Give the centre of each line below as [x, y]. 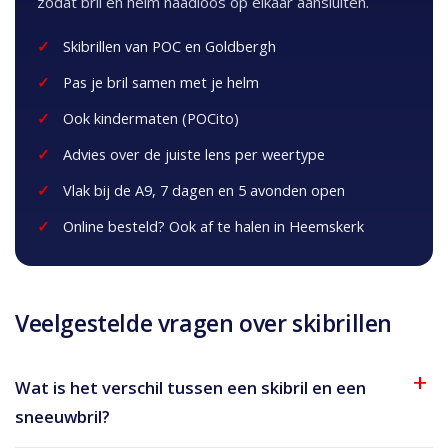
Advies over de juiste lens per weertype [194, 154]
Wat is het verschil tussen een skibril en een [190, 387]
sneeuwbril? [62, 416]
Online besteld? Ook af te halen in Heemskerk [213, 226]
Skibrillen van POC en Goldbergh [169, 46]
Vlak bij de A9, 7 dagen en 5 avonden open [204, 190]
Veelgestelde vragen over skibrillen [203, 322]
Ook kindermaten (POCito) [151, 118]
